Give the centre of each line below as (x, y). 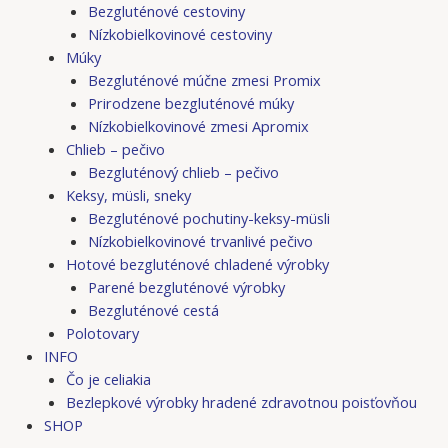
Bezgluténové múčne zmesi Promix (204, 79)
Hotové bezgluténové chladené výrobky (197, 263)
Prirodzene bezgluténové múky (190, 102)
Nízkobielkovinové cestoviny (179, 33)
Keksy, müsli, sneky (128, 194)
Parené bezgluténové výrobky (186, 286)
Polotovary (102, 332)
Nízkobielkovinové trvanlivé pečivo (200, 240)
